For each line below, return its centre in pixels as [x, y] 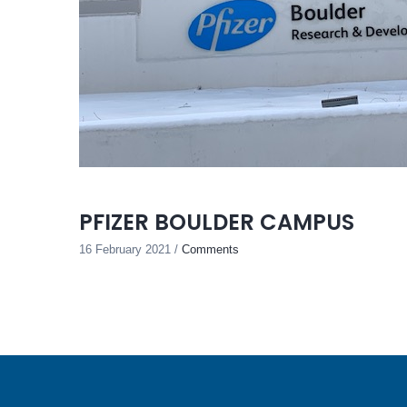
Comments [210, 249]
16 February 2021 [127, 249]
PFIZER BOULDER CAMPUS [217, 222]
